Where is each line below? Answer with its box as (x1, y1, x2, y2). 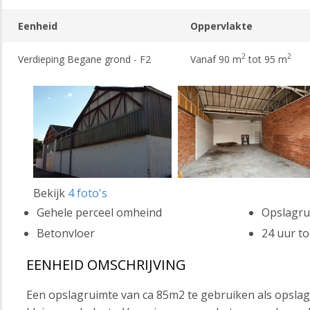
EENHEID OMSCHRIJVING (26, 255, 186, 275)
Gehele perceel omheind (37, 205, 162, 221)
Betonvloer (37, 226, 95, 241)
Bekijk (33, 185, 68, 201)
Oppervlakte (190, 19, 253, 33)
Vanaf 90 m (190, 52, 241, 66)
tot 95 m (245, 52, 287, 66)
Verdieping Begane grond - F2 (18, 52, 151, 66)
